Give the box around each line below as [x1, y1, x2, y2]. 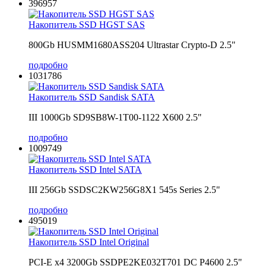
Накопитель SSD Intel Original [28, 236, 149, 247]
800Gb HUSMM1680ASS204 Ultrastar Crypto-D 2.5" [28, 39, 236, 50]
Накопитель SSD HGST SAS [28, 19, 145, 30]
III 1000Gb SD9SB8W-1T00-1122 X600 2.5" [28, 112, 202, 122]
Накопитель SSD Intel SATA [28, 164, 142, 175]
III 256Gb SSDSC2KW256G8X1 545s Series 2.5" [28, 184, 220, 195]
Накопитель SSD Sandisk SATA [28, 91, 155, 102]
